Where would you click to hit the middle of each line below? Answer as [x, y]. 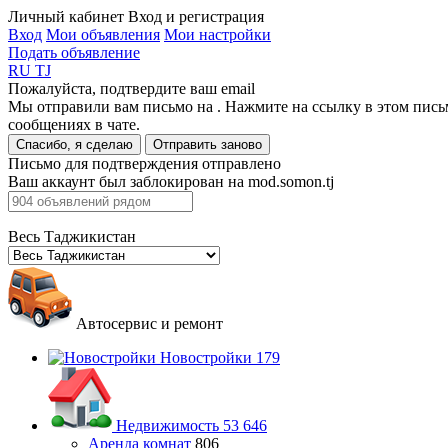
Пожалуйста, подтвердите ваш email [131, 88]
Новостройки [206, 357]
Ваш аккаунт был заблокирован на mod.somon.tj [171, 181]
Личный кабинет [66, 16]
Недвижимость [167, 425]
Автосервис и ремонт [147, 323]
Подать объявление [74, 52]
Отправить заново [207, 144]
